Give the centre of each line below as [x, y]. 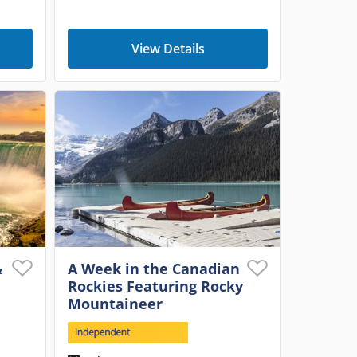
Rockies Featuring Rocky [155, 286]
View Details [168, 48]
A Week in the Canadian [153, 269]
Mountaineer [115, 304]
